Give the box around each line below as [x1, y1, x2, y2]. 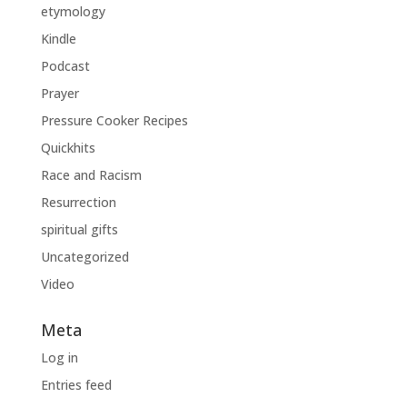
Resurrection [40, 194, 116, 211]
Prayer [40, 84, 79, 102]
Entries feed [40, 376, 112, 393]
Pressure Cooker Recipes [40, 112, 188, 129]
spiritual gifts [40, 221, 118, 238]
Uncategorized [40, 248, 129, 265]
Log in [40, 349, 78, 366]
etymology [40, 3, 105, 20]
